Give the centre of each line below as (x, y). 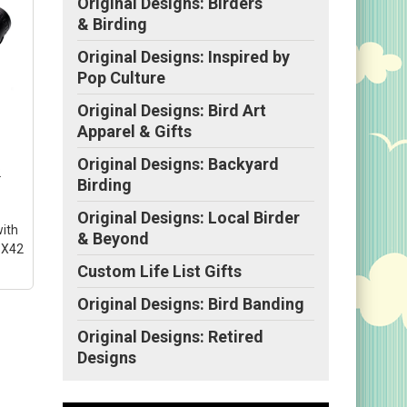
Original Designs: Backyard (178, 164)
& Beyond (113, 238)
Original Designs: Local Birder (189, 217)
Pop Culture (121, 77)
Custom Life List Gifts (159, 271)
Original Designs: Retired (170, 336)
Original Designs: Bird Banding (191, 303)
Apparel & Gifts (134, 131)
